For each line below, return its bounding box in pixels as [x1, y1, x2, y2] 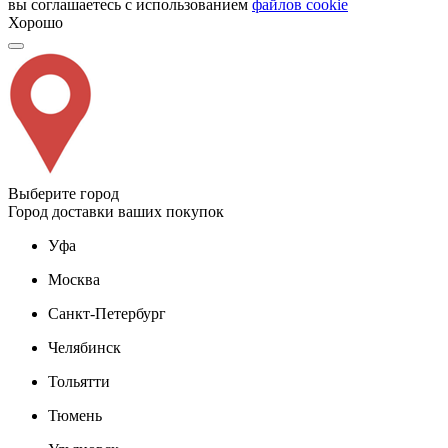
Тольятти [48, 372, 110, 390]
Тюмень [48, 406, 102, 424]
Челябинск [48, 338, 121, 356]
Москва [48, 270, 100, 288]
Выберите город [8, 184, 119, 202]
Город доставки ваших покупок [8, 202, 224, 220]
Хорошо [8, 13, 63, 31]
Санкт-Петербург [48, 304, 166, 322]
